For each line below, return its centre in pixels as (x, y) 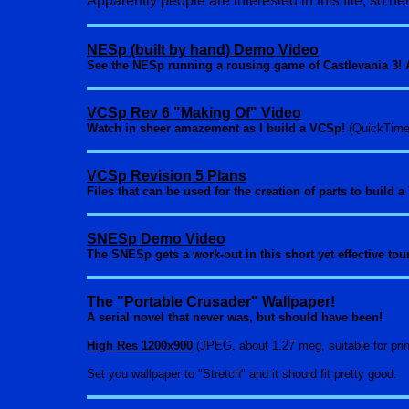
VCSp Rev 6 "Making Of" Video (194, 113)
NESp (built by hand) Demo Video (203, 50)
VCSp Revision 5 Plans (167, 176)
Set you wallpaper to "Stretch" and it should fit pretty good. (242, 374)
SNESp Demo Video (156, 239)
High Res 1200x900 (140, 346)
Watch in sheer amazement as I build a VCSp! (218, 128)
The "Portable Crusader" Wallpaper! (211, 302)
